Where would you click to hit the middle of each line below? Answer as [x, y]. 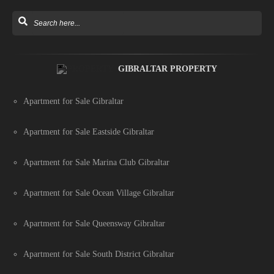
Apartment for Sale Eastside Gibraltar [89, 132]
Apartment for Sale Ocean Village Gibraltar [99, 193]
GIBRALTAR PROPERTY [168, 69]
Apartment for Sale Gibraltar [73, 101]
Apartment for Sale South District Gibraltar [99, 254]
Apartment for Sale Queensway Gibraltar [94, 224]
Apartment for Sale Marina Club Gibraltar [96, 162]
